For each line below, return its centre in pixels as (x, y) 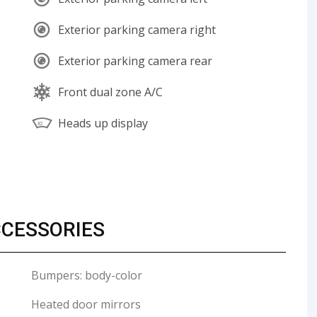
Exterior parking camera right (137, 29)
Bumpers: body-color (87, 275)
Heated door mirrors (86, 304)
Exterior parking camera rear (135, 60)
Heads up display (103, 123)
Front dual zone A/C (110, 92)
